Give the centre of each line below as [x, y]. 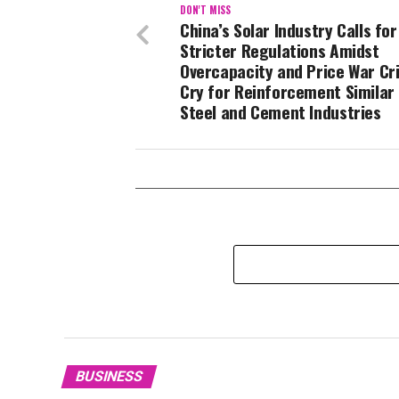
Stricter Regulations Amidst [280, 51]
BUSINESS [109, 377]
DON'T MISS [205, 10]
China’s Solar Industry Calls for [289, 30]
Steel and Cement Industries [281, 112]
